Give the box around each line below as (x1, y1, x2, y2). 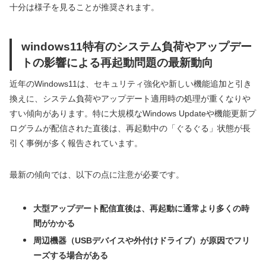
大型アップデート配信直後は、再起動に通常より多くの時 (33, 203, 249, 213)
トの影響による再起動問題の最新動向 (21, 55, 213, 69)
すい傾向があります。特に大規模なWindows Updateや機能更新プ (9, 108, 256, 118)
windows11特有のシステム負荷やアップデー (21, 39, 252, 53)
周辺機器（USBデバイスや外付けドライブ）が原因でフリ (33, 235, 250, 245)
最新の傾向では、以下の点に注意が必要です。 (9, 169, 184, 179)
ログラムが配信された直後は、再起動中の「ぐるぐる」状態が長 (9, 123, 251, 133)
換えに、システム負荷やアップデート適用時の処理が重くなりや (9, 93, 251, 103)
